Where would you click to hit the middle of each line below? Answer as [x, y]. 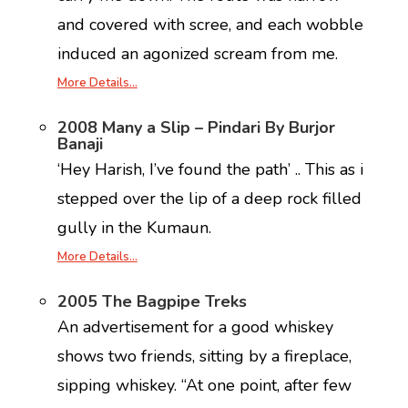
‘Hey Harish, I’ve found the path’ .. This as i [210, 169]
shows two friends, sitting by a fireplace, [204, 356]
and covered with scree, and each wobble [210, 25]
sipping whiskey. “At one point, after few [204, 385]
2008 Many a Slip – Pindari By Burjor [196, 127]
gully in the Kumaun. [134, 228]
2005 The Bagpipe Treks [152, 301]
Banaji [80, 144]
